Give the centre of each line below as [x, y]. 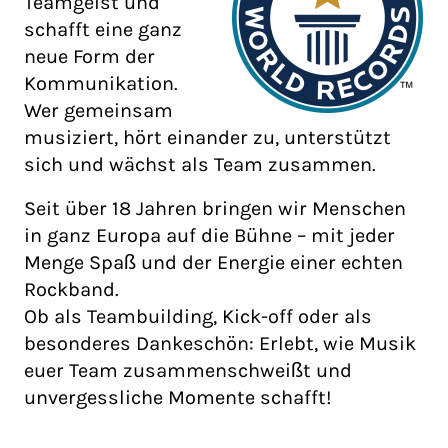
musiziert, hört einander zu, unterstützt [207, 137]
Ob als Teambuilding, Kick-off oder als [198, 316]
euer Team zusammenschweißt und [188, 370]
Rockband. [71, 289]
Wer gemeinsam [98, 110]
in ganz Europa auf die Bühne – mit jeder [209, 235]
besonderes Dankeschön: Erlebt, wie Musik [220, 343]
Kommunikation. [101, 83]
